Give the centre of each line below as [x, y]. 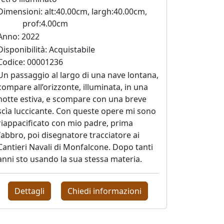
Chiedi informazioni [105, 191]
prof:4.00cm [45, 24]
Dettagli [29, 191]
